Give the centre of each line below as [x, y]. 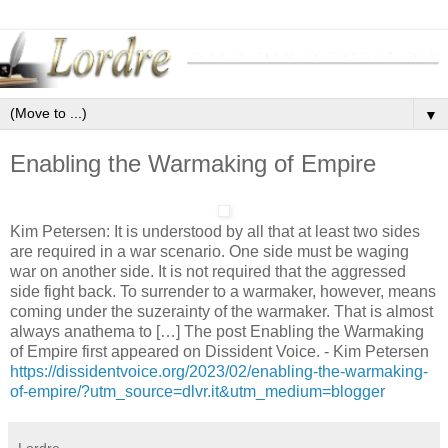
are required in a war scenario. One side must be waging [209, 251]
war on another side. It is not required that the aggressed [208, 271]
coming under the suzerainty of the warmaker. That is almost [221, 311]
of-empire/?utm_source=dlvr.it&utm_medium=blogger [197, 391]
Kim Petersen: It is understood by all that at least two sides [215, 231]
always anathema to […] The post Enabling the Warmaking [217, 331]
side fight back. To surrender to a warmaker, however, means [223, 291]
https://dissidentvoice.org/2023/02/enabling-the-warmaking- [219, 371]
